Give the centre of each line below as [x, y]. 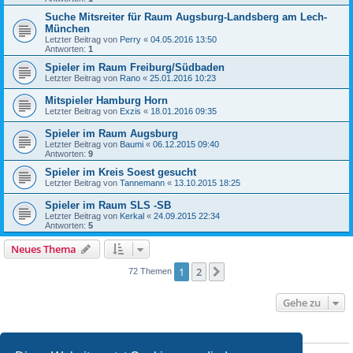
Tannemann [142, 183]
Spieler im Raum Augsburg [111, 134]
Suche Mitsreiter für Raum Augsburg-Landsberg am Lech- [186, 17]
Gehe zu [302, 303]
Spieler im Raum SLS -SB [108, 206]
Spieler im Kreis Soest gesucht [121, 173]
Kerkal [132, 216]
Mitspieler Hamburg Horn [106, 101]
